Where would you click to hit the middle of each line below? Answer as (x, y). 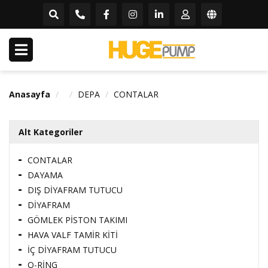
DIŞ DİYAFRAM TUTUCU (75, 190)
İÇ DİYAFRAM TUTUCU (72, 250)
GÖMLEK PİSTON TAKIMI (77, 220)
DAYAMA (45, 175)
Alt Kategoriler (51, 132)
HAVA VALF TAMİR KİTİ (73, 235)
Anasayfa (30, 94)
